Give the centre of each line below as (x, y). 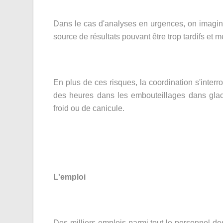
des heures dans (86, 95)
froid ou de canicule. (89, 108)
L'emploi (71, 177)
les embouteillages (152, 95)
